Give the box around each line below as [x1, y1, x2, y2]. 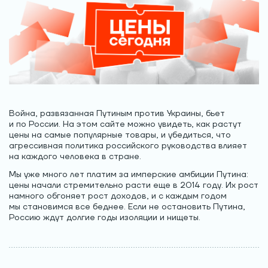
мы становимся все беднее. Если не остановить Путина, [9, 202, 245, 213]
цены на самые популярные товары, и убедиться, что [9, 130, 231, 141]
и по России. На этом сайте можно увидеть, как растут [9, 119, 242, 130]
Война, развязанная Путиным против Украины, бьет [9, 108, 225, 120]
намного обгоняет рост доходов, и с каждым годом [9, 191, 227, 202]
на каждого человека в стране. [9, 151, 141, 163]
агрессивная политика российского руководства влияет [9, 141, 247, 152]
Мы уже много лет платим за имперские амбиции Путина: [9, 169, 248, 181]
